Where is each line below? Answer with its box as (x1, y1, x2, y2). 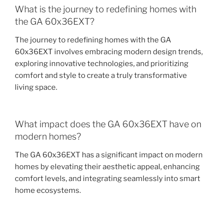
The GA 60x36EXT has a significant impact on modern (15, 150, 203, 160)
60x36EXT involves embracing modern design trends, (15, 47, 203, 57)
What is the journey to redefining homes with (15, 3, 196, 14)
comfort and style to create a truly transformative (15, 71, 187, 80)
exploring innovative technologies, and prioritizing (15, 59, 188, 69)
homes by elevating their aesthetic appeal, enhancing (15, 162, 200, 172)
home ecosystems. (15, 186, 81, 195)
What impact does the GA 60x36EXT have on (15, 118, 201, 129)
